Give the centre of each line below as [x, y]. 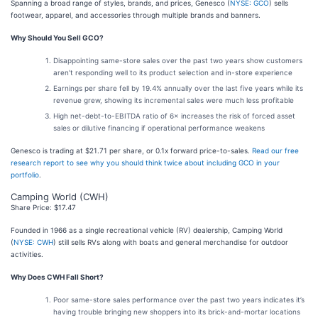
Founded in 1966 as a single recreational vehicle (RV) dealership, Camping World [147, 230]
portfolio [25, 175]
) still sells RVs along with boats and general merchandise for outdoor [171, 242]
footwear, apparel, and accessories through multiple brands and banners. [136, 15]
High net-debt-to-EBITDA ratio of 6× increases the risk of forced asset [174, 116]
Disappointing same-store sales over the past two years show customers [178, 60]
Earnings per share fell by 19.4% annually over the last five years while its [178, 88]
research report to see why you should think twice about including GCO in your [145, 163]
